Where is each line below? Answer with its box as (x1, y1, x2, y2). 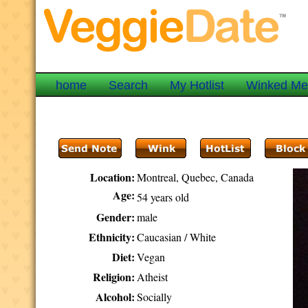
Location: (90, 169, 135, 185)
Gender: (96, 209, 135, 225)
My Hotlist (170, 78, 225, 92)
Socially (137, 289, 173, 304)
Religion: (93, 269, 135, 285)
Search (109, 78, 148, 92)
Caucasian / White (137, 230, 217, 244)
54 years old (137, 190, 190, 204)
